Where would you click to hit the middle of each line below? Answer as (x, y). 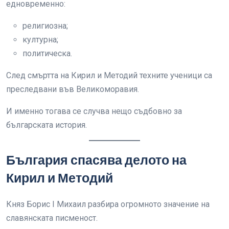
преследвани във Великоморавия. (73, 89)
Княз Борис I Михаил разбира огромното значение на (108, 204)
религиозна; (45, 26)
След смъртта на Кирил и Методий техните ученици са (109, 75)
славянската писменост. (52, 218)
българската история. (47, 125)
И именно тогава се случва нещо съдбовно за (94, 111)
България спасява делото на (96, 160)
